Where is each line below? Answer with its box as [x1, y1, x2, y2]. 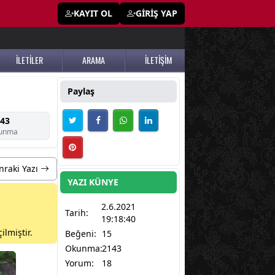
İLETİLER [15, 53, 43, 66]
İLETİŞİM [144, 53, 172, 66]
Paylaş [68, 85, 95, 97]
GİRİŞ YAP [136, 7, 177, 19]
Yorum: [65, 257, 94, 269]
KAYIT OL [74, 7, 112, 19]
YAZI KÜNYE [68, 176, 118, 188]
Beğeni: [65, 228, 96, 240]
